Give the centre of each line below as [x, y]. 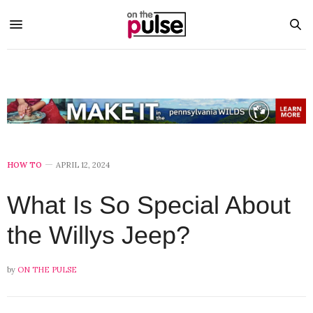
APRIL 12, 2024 [83, 165]
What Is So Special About [149, 205]
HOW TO [24, 165]
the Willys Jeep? [99, 235]
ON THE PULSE [47, 270]
